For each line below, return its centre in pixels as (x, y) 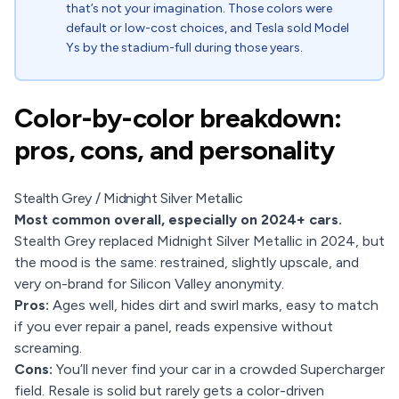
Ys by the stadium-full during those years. (184, 48)
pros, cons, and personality (175, 150)
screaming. (48, 348)
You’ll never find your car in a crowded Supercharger (219, 369)
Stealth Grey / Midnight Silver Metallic (129, 198)
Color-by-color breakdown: (178, 118)
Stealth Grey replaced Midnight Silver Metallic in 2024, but (199, 241)
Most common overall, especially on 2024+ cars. (178, 220)
